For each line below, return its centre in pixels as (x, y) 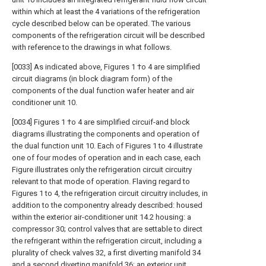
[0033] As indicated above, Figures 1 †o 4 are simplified (106, 67)
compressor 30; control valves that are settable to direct (107, 229)
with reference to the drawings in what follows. (92, 47)
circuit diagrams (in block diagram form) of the (92, 79)
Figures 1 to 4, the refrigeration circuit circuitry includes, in (110, 193)
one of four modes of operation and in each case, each (106, 158)
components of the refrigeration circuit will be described (108, 35)
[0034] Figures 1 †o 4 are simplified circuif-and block (101, 122)
